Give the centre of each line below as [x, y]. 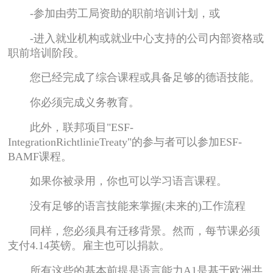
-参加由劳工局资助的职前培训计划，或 [114, 13]
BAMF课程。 [40, 156]
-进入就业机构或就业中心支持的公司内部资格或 [136, 38]
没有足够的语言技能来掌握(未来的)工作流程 [127, 206]
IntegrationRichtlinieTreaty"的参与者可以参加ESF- [125, 142]
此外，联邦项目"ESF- [71, 127]
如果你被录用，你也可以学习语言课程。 [118, 181]
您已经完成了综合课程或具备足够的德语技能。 [134, 78]
